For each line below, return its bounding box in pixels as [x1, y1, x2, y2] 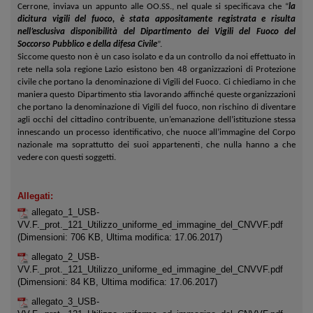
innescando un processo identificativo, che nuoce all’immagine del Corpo [17, 128, 296, 137]
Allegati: [17, 191, 53, 201]
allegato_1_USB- [31, 207, 99, 217]
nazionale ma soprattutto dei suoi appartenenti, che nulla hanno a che [17, 140, 296, 150]
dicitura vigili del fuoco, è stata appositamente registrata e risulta [17, 15, 296, 24]
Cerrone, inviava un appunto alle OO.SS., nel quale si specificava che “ [17, 2, 289, 11]
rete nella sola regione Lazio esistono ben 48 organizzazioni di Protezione [17, 65, 296, 74]
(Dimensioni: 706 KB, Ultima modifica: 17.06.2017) [17, 232, 222, 242]
